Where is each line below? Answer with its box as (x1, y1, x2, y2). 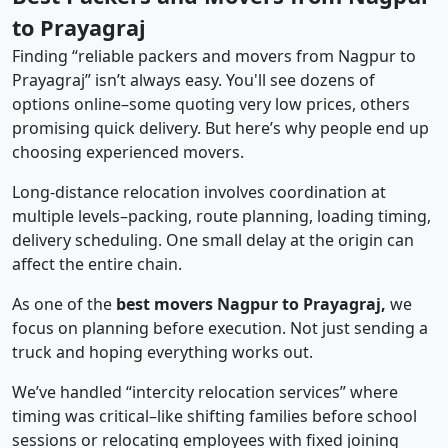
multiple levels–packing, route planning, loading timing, (12, 205, 431, 228)
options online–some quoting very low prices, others (12, 93, 410, 116)
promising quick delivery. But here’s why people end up (12, 117, 429, 140)
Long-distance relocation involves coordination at (12, 181, 386, 204)
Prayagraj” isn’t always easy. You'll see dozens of (12, 69, 375, 92)
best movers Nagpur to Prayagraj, (116, 293, 386, 316)
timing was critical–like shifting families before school (12, 405, 417, 428)
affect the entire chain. (12, 253, 182, 276)
